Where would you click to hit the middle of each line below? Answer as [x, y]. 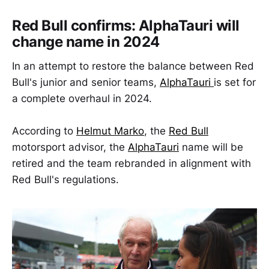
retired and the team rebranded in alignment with [131, 163]
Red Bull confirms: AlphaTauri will [126, 26]
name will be [211, 147]
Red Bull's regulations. [65, 179]
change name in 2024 [86, 42]
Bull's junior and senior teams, [86, 82]
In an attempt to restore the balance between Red [133, 66]
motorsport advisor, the [70, 147]
